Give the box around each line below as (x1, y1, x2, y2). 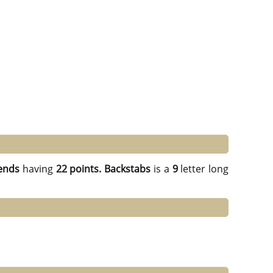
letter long (177, 162, 229, 176)
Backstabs (104, 162, 151, 176)
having (19, 162, 56, 176)
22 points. (55, 162, 102, 176)
